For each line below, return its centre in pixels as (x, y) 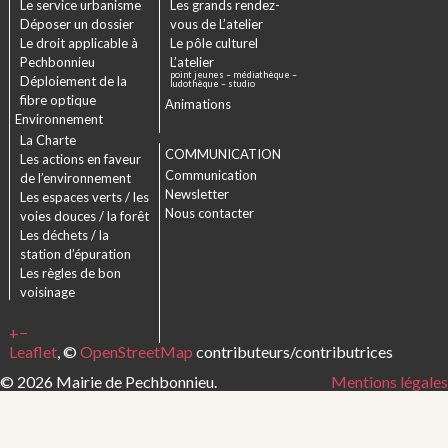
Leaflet (32, 351)
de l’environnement (75, 178)
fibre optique (57, 100)
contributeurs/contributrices (292, 351)
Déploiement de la (73, 81)
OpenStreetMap (136, 351)
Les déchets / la (64, 235)
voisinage (47, 292)
